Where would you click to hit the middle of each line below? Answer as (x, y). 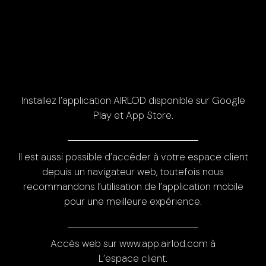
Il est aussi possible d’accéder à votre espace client (133, 157)
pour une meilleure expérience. (133, 202)
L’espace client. (133, 258)
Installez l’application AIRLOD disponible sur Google (133, 101)
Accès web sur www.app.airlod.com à (133, 243)
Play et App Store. (133, 115)
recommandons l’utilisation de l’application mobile (133, 187)
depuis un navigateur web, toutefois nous (133, 172)
